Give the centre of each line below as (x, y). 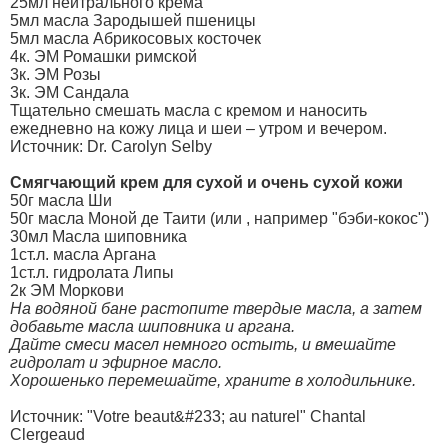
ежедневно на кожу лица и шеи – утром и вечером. (198, 128)
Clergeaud (47, 434)
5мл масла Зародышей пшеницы (133, 20)
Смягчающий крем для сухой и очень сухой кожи (206, 182)
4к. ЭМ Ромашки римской (103, 56)
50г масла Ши (61, 200)
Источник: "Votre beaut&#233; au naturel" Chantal (188, 416)
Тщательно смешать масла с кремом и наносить (188, 110)
